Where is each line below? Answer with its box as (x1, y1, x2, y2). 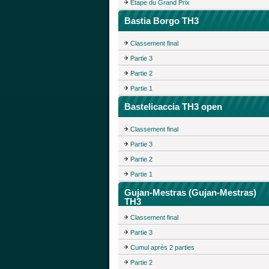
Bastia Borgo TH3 (124, 16, 199, 26)
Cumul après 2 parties (130, 244, 195, 252)
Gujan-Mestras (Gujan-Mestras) (124, 187, 256, 198)
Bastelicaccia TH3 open (124, 101, 222, 112)
